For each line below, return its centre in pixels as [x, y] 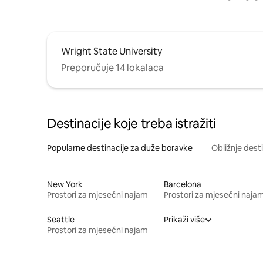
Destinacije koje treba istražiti [131, 123]
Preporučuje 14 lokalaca [112, 68]
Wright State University [112, 51]
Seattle [61, 219]
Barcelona [182, 184]
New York [65, 184]
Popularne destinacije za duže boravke [120, 148]
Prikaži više [184, 219]
